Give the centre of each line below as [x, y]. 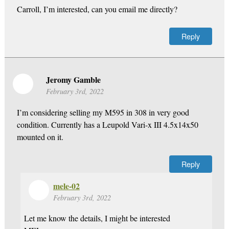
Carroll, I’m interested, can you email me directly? [97, 9]
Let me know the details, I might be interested [97, 218]
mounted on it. [40, 136]
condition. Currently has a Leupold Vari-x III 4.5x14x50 [107, 124]
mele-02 [66, 186]
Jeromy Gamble [73, 79]
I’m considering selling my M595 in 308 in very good [103, 112]
